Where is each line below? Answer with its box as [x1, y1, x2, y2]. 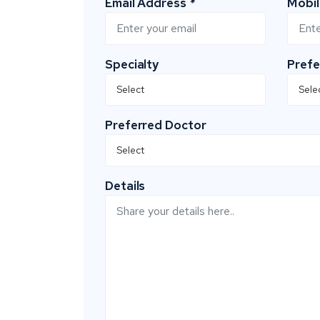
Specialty [105, 56, 159, 72]
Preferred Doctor [105, 116, 206, 133]
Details [105, 177, 146, 194]
